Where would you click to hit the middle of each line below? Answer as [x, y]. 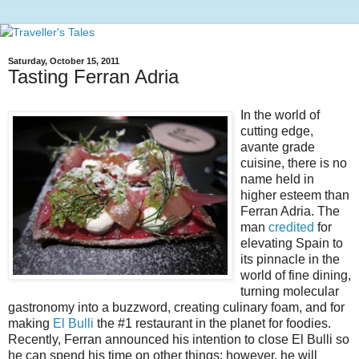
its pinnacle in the [290, 259]
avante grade [278, 147]
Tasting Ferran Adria [93, 77]
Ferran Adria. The [290, 211]
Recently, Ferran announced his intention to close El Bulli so [179, 339]
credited [291, 227]
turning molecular [290, 291]
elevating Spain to [292, 243]
